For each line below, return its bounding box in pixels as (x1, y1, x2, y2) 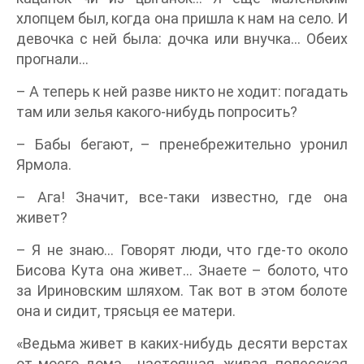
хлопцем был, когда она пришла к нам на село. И (16, 10, 348, 27)
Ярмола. (16, 156, 71, 173)
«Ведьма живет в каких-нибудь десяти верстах (16, 335, 348, 352)
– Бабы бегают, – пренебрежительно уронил (16, 136, 348, 153)
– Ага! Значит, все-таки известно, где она (16, 188, 348, 206)
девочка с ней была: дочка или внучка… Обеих (16, 30, 348, 47)
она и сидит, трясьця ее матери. (16, 302, 236, 319)
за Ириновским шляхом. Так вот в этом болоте (16, 282, 348, 299)
